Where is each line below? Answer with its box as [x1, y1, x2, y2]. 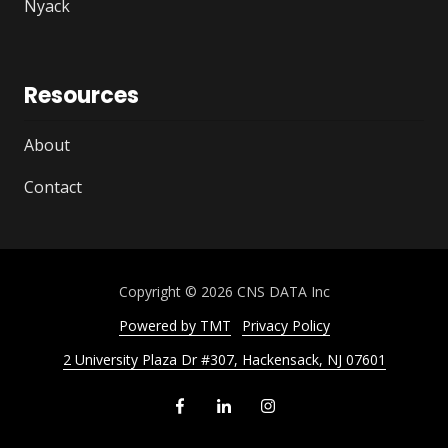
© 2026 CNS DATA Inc [180, 282, 330, 302]
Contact [24, 176, 82, 199]
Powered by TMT [118, 316, 231, 336]
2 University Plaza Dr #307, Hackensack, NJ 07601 [62, 350, 386, 370]
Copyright [118, 282, 181, 302]
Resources [24, 80, 139, 112]
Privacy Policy [241, 316, 330, 336]
